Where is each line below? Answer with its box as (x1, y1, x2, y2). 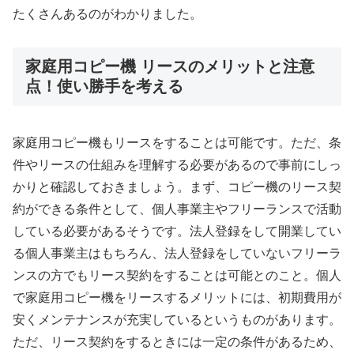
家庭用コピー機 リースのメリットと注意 (25, 58, 314, 76)
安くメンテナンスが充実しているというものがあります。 (13, 312, 341, 326)
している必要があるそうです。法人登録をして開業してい (13, 224, 341, 238)
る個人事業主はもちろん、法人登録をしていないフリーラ (13, 246, 341, 260)
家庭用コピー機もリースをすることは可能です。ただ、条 (13, 135, 341, 149)
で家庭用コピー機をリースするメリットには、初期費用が (13, 290, 341, 304)
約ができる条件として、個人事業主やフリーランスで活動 (13, 201, 341, 216)
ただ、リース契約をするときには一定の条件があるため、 (13, 334, 341, 348)
